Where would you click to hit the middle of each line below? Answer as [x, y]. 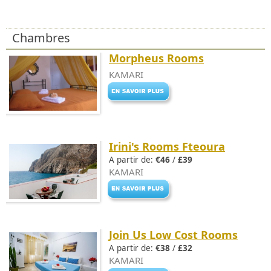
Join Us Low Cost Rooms [173, 235]
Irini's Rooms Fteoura [167, 146]
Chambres [41, 38]
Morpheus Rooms [156, 58]
